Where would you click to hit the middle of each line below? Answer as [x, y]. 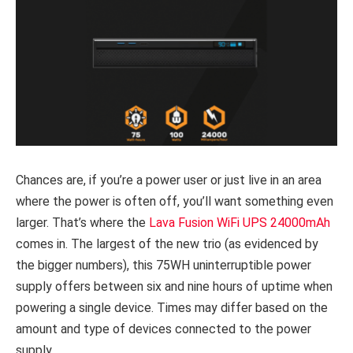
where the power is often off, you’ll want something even [175, 202]
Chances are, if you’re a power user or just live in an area [169, 180]
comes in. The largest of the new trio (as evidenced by [167, 244]
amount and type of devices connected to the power [163, 329]
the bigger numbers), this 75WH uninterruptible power [163, 266]
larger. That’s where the [82, 223]
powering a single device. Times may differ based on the [172, 308]
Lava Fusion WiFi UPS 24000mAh [240, 223]
